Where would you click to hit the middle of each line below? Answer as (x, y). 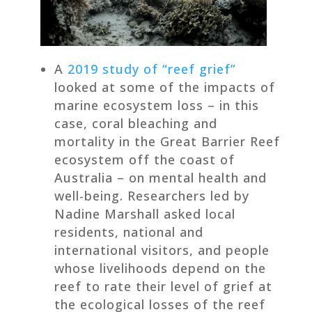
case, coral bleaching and (135, 123)
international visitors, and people (162, 250)
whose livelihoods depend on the (160, 268)
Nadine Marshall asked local (145, 213)
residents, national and (128, 232)
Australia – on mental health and (160, 177)
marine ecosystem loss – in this (156, 105)
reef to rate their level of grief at (163, 286)
